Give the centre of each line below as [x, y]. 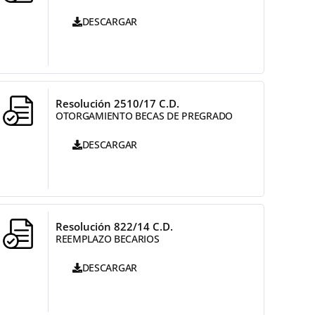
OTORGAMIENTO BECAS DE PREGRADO [144, 116]
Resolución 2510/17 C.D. [117, 103]
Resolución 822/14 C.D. [114, 226]
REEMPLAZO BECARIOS [107, 239]
